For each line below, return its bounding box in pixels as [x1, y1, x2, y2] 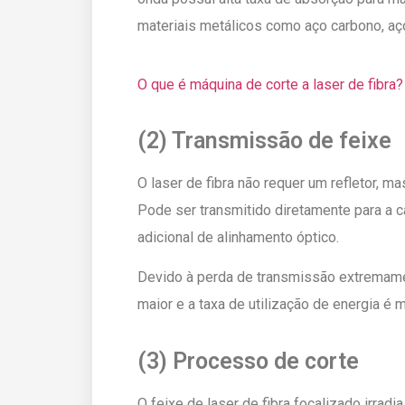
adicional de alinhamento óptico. [137, 228, 339, 246]
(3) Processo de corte [137, 347, 359, 374]
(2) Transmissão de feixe [137, 127, 391, 154]
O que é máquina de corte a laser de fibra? [137, 75, 403, 93]
